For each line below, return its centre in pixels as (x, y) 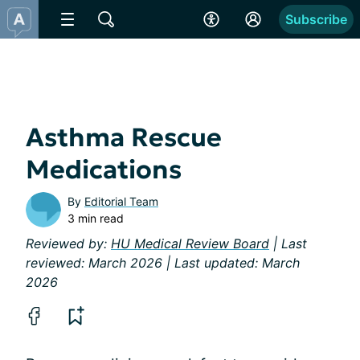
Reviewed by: (68, 243)
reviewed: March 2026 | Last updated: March (163, 263)
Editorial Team (121, 201)
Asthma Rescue (124, 137)
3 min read (96, 218)
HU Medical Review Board (190, 243)
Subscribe (316, 19)
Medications (104, 170)
